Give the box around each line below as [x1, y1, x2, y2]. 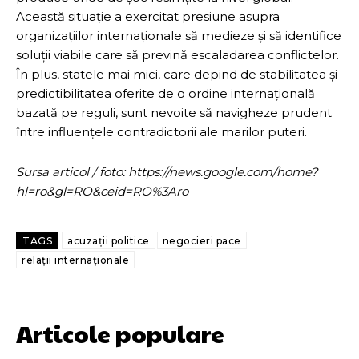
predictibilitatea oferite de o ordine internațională [16, 86, 315, 102]
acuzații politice [67, 235, 150, 248]
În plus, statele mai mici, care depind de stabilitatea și [16, 67, 337, 83]
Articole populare [16, 317, 224, 350]
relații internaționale [22, 254, 129, 267]
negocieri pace [162, 235, 241, 248]
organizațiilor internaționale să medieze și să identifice [16, 28, 341, 44]
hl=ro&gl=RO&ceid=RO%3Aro [16, 184, 188, 200]
